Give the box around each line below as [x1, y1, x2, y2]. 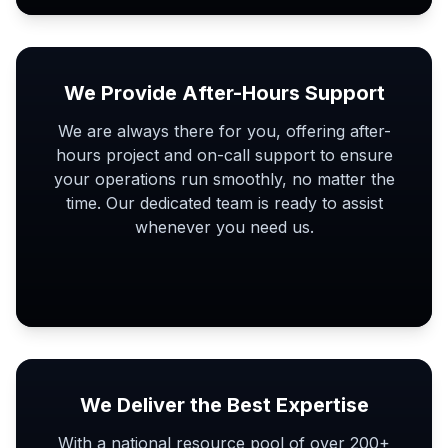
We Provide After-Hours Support [63, 81, 385, 105]
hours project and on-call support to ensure [55, 145, 393, 165]
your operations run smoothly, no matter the [53, 169, 395, 189]
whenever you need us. [134, 217, 314, 237]
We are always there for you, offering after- [57, 121, 391, 141]
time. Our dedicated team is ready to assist [65, 193, 383, 213]
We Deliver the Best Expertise [79, 393, 369, 417]
